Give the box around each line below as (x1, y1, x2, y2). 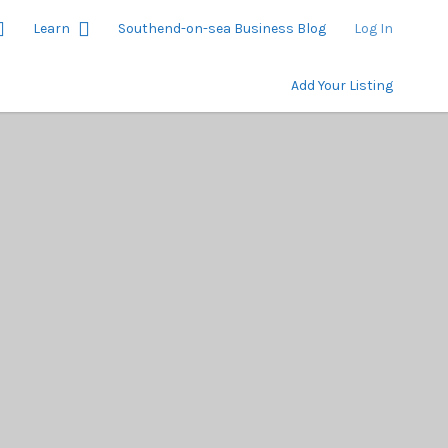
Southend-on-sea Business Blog (118, 19, 326, 37)
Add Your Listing (291, 77, 393, 94)
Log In (354, 19, 393, 37)
